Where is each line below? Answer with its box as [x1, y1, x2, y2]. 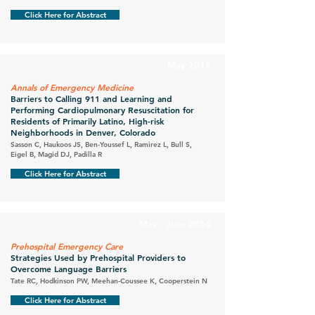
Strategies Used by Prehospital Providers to [11, 252, 186, 263]
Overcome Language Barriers [11, 263, 127, 274]
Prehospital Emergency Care [11, 240, 123, 252]
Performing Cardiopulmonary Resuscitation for [11, 104, 194, 115]
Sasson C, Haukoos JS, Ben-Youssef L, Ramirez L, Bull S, [11, 140, 192, 149]
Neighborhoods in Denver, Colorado [11, 127, 155, 138]
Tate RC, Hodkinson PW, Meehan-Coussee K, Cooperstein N [11, 276, 207, 285]
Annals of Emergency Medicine [11, 82, 134, 93]
